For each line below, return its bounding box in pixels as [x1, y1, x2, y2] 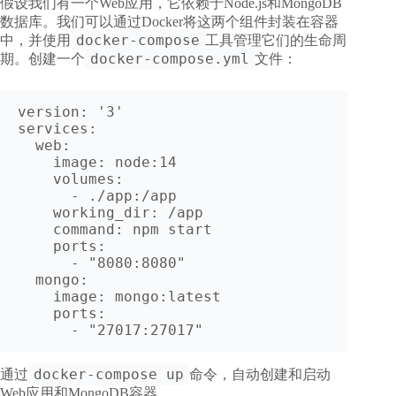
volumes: [18, 170, 53, 187]
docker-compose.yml [90, 49, 249, 67]
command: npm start [18, 220, 53, 238]
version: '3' [18, 103, 124, 120]
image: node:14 [18, 153, 53, 171]
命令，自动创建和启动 [189, 366, 331, 382]
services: [18, 119, 97, 137]
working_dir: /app [18, 203, 53, 221]
